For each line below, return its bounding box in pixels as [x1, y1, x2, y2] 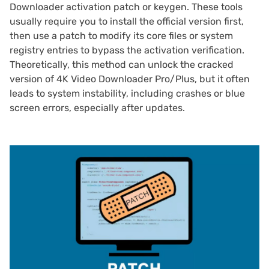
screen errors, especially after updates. [10, 102, 185, 114]
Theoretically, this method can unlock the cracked [10, 59, 234, 71]
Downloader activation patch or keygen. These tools [10, 1, 243, 13]
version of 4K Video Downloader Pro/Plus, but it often [10, 73, 250, 85]
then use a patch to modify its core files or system [10, 30, 233, 42]
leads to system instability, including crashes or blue [10, 88, 245, 100]
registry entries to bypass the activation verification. [10, 44, 244, 56]
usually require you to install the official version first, [10, 16, 244, 28]
